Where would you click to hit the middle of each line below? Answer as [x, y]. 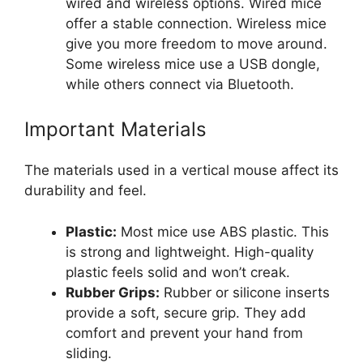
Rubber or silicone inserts [245, 292]
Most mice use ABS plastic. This [223, 231]
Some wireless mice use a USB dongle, [193, 64]
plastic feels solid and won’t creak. [178, 272]
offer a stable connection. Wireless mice [196, 23]
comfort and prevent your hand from [184, 333]
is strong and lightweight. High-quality [190, 252]
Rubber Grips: [113, 292]
